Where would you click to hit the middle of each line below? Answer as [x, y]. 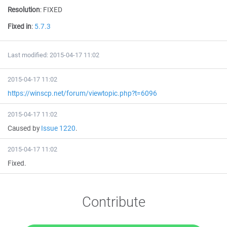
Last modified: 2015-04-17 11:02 [53, 55]
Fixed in [20, 26]
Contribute [113, 201]
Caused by [24, 128]
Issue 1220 [58, 128]
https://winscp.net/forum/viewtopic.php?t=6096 [82, 93]
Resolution [24, 10]
